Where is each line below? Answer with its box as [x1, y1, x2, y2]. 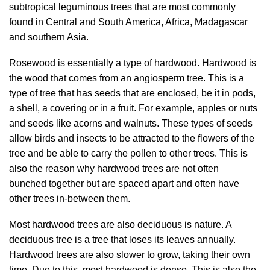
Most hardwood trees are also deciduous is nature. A [9, 219, 231, 230]
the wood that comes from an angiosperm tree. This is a [9, 73, 244, 83]
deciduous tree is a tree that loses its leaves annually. [9, 234, 236, 245]
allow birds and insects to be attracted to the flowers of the [9, 133, 254, 143]
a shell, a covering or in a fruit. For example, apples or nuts [9, 103, 257, 113]
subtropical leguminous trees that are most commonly [9, 2, 236, 12]
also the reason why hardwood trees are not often [9, 163, 219, 174]
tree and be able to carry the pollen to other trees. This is [9, 148, 248, 159]
